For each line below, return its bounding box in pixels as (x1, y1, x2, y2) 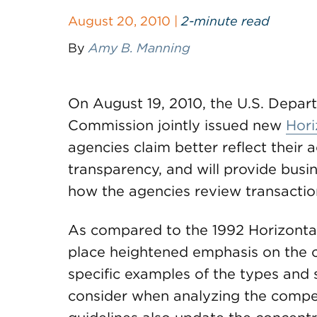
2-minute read (181, 13, 270, 28)
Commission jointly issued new (68, 117, 286, 134)
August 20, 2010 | (68, 13, 181, 28)
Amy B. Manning (88, 40, 190, 55)
